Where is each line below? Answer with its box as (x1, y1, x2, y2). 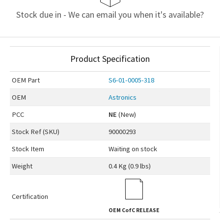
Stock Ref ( (11, 127, 45, 136)
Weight (11, 161, 32, 170)
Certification (11, 192, 48, 201)
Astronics (108, 92, 137, 102)
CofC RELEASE (120, 206, 160, 214)
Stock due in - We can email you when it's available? (16, 8, 204, 20)
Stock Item (11, 144, 44, 153)
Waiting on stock (108, 144, 157, 153)
